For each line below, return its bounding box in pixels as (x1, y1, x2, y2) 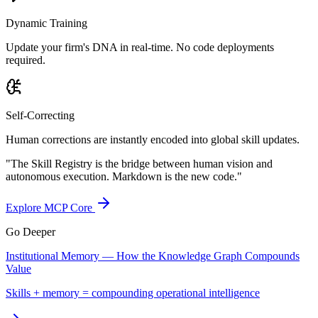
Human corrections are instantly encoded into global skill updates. (6, 133, 300, 146)
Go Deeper (6, 225, 55, 238)
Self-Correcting (6, 109, 75, 121)
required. (6, 53, 45, 66)
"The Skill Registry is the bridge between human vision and (6, 157, 273, 170)
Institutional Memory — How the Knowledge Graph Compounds (6, 249, 300, 262)
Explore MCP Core (6, 201, 92, 214)
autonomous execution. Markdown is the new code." (6, 170, 242, 182)
